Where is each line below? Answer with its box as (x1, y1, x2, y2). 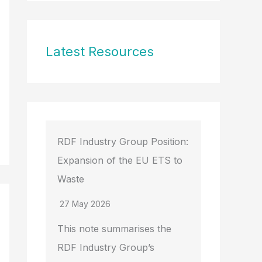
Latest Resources (46, 44, 154, 60)
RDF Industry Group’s (57, 242, 154, 254)
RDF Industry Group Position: (57, 136, 188, 148)
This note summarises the (57, 223, 171, 235)
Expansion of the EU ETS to (57, 154, 182, 167)
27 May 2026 (60, 199, 111, 209)
